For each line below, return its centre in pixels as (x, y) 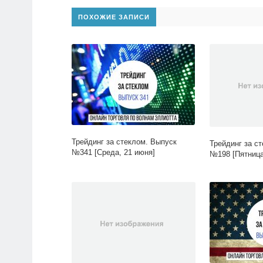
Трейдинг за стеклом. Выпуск (124, 142)
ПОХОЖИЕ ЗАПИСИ (114, 17)
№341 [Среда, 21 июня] (113, 153)
